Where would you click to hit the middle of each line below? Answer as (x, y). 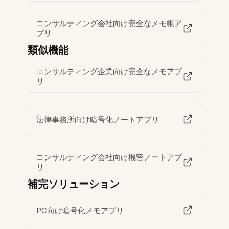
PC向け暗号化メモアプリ (80, 210)
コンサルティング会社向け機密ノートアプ (109, 157)
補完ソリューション (74, 184)
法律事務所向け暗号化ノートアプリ (98, 119)
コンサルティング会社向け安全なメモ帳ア (109, 24)
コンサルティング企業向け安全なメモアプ (109, 72)
